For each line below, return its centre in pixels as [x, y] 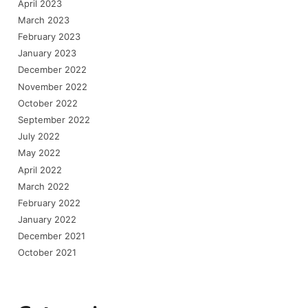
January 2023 [47, 53]
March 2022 [44, 186]
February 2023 [49, 37]
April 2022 [40, 169]
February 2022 [49, 202]
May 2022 [39, 153]
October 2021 [47, 253]
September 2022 [54, 119]
